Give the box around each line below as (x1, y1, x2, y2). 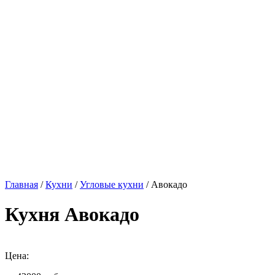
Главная (5, 179, 38, 190)
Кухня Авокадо (5, 203, 139, 226)
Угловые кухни (80, 179, 144, 190)
